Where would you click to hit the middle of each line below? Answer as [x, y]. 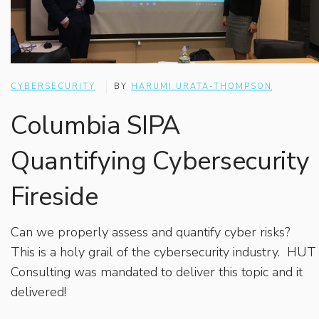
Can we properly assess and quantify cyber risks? [152, 232]
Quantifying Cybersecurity [160, 161]
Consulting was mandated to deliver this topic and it [157, 272]
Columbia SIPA [96, 125]
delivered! [38, 292]
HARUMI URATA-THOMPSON [202, 86]
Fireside [54, 197]
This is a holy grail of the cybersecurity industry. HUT [163, 252]
